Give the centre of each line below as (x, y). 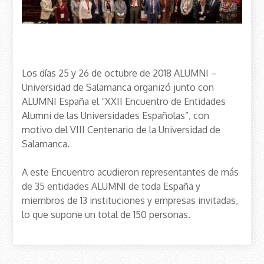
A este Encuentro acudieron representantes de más (131, 172)
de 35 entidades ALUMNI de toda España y (111, 186)
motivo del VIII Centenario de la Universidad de (121, 129)
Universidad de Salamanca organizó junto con (118, 87)
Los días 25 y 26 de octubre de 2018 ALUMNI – (120, 73)
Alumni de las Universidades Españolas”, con (116, 115)
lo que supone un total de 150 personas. (106, 214)
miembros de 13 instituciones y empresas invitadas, (130, 200)
